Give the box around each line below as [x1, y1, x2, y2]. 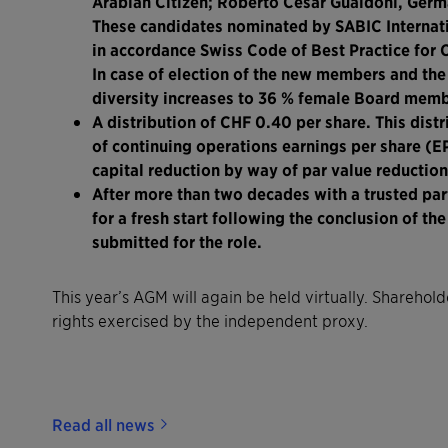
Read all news [52, 413, 154, 434]
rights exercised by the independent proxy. [52, 309, 368, 330]
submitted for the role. [92, 230, 262, 252]
